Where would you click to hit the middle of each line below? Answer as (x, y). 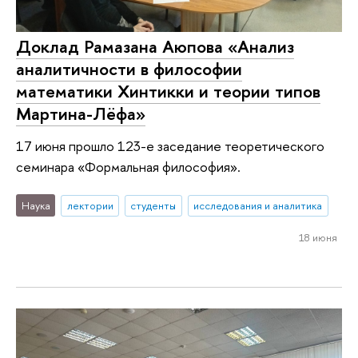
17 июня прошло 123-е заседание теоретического (170, 145)
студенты (153, 206)
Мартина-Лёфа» (81, 114)
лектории (90, 206)
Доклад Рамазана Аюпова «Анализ (155, 47)
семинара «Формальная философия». (128, 166)
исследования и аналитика (258, 206)
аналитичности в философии (129, 69)
